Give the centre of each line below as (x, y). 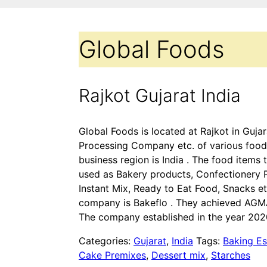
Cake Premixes (112, 255)
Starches (231, 255)
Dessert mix (178, 255)
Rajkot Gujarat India (160, 95)
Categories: (106, 240)
